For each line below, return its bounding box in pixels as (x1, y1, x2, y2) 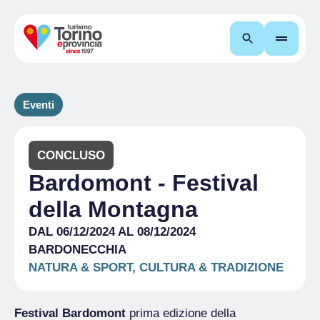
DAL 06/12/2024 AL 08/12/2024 (29, 225, 196, 239)
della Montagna (29, 196, 198, 222)
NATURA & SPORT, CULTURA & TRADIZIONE (29, 261, 284, 274)
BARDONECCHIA (29, 243, 126, 256)
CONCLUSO (37, 149, 105, 162)
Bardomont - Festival (29, 170, 259, 196)
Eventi (23, 99, 54, 111)
